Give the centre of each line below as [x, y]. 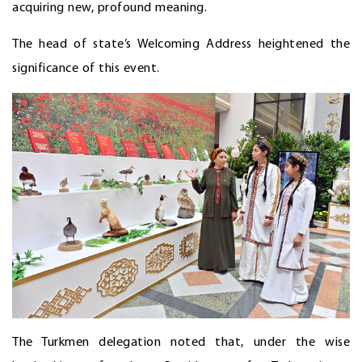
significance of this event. [86, 69]
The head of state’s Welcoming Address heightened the [181, 45]
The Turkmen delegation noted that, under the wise [181, 342]
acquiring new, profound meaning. [109, 8]
